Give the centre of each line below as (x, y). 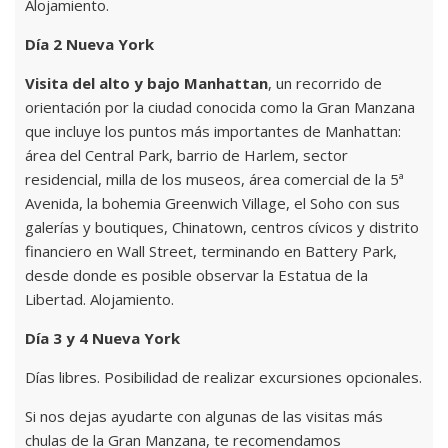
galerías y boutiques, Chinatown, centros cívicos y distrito (222, 227)
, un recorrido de (325, 83)
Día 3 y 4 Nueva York (102, 338)
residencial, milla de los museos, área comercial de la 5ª (214, 179)
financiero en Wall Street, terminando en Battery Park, (211, 251)
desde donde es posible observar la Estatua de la (196, 275)
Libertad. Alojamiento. (99, 299)
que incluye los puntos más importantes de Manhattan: (213, 131)
